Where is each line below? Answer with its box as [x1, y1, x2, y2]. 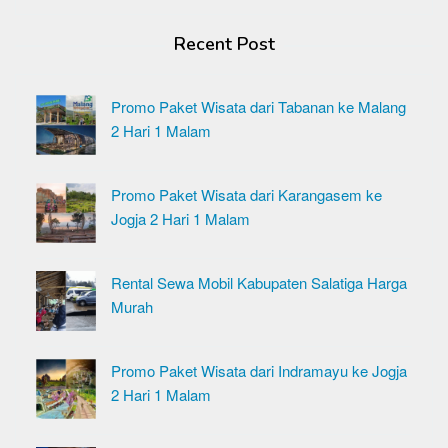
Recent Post [173, 32, 275, 56]
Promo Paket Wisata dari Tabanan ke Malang [111, 96, 406, 117]
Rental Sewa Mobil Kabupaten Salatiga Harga [111, 272, 407, 293]
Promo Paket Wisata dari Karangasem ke [111, 184, 382, 205]
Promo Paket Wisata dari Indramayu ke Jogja [111, 360, 407, 381]
